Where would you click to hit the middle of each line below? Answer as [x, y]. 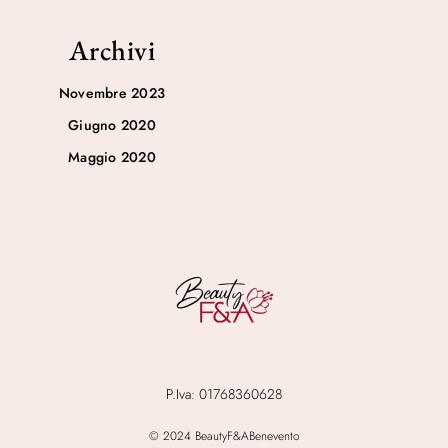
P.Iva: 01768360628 [224, 394]
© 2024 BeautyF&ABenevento [224, 436]
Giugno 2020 [112, 125]
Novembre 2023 [112, 93]
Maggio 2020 [112, 157]
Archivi [112, 50]
